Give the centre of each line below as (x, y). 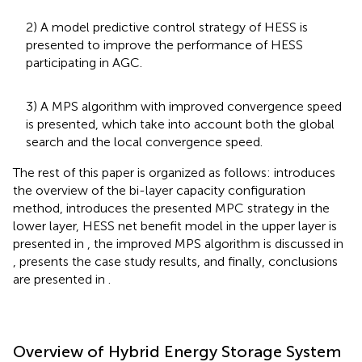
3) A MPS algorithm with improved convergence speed (184, 106)
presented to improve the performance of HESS (164, 44)
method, (40, 208)
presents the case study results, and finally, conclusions (179, 261)
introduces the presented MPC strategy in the (198, 208)
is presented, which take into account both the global (180, 124)
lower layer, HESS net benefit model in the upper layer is (175, 225)
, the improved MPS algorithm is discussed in (215, 243)
